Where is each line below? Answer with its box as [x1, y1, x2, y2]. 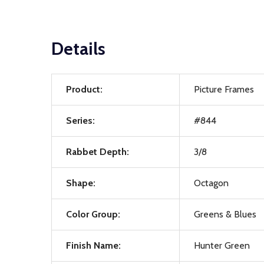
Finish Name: [66, 240, 121, 251]
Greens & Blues [194, 209, 256, 220]
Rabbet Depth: [66, 146, 129, 157]
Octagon [194, 177, 229, 189]
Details [51, 38, 105, 60]
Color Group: [66, 209, 120, 220]
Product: [66, 84, 103, 95]
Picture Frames [194, 84, 254, 95]
